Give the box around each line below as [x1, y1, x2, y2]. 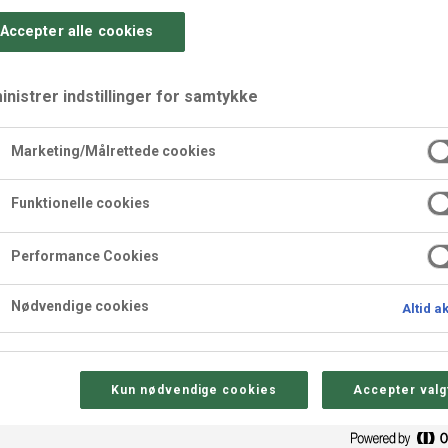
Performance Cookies [10, 247, 159, 264]
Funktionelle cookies [10, 195, 150, 212]
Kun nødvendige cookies [110, 382, 278, 397]
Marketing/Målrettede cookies [10, 142, 216, 159]
